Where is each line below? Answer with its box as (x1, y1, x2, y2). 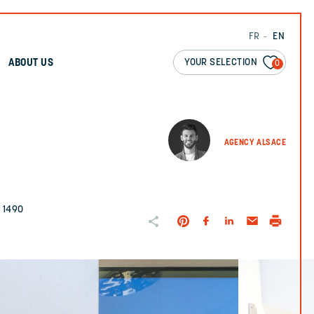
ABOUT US (8, 58, 54, 69)
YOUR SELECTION (184, 57, 257, 68)
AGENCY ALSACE (224, 138, 286, 147)
